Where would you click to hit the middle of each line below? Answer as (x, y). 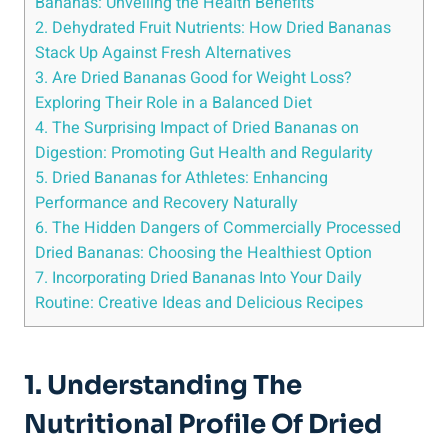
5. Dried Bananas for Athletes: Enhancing (181, 177)
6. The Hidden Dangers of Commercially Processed (218, 227)
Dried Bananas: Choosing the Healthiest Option (203, 252)
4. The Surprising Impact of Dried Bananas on (197, 127)
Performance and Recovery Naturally (166, 202)
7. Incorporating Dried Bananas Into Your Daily (198, 277)
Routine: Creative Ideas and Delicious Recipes (199, 302)
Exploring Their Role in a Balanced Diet (173, 102)
